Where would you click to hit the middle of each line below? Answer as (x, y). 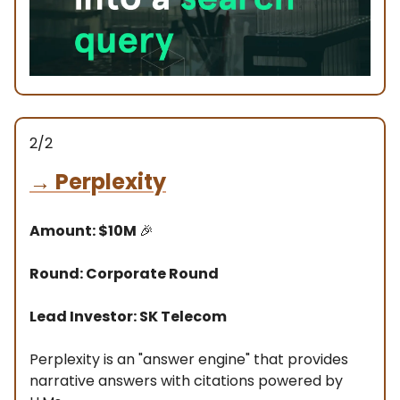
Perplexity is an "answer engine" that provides (189, 360)
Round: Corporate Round (124, 274)
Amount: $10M (84, 231)
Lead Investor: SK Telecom (128, 317)
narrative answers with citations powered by (186, 381)
